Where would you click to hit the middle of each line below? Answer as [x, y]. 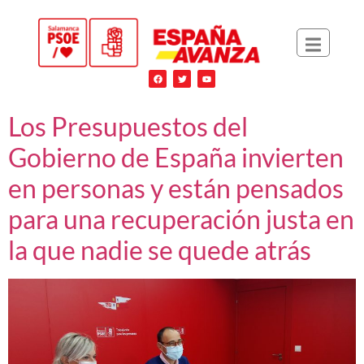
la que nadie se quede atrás [160, 249]
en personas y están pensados [176, 188]
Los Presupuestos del [128, 126]
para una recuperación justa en [181, 219]
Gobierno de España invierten [176, 157]
